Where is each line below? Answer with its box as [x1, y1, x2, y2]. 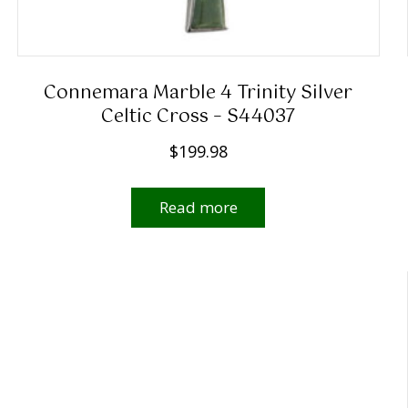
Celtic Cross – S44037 [101, 102, 296, 133]
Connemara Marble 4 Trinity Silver [44, 78, 353, 109]
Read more [158, 197, 238, 219]
